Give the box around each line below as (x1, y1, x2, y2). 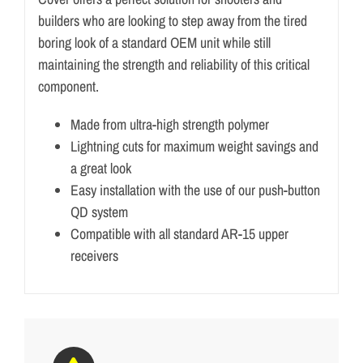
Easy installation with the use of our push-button (70, 179, 320, 200)
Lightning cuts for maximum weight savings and (70, 135, 318, 156)
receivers (70, 245, 118, 266)
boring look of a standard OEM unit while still (37, 32, 271, 53)
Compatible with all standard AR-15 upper (70, 223, 288, 244)
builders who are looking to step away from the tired (37, 10, 307, 31)
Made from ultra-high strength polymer (70, 113, 269, 135)
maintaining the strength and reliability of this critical (37, 53, 310, 75)
